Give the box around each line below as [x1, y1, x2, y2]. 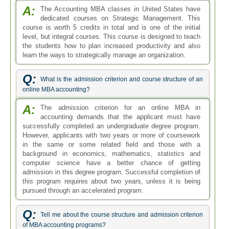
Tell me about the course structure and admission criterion [40, 40, 203, 48]
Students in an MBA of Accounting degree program [40, 68, 201, 76]
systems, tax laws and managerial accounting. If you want [22, 105, 201, 113]
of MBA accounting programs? [22, 51, 106, 58]
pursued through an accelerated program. [22, 16, 144, 24]
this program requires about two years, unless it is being [22, 7, 201, 14]
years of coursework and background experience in [22, 133, 201, 141]
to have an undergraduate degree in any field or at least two [22, 124, 201, 131]
